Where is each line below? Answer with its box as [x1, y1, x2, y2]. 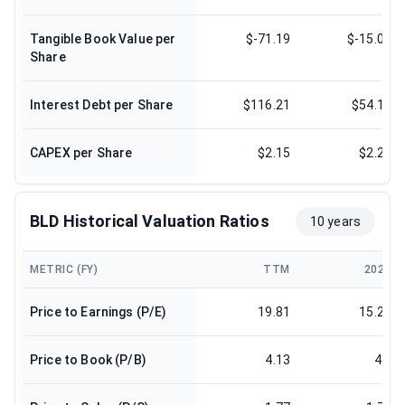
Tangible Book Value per [30, 32, 176, 46]
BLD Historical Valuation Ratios [30, 212, 269, 231]
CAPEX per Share [30, 146, 133, 160]
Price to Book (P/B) [30, 353, 146, 367]
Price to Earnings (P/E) [30, 305, 167, 319]
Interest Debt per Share [30, 98, 174, 112]
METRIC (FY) [30, 263, 99, 276]
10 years [309, 214, 362, 229]
